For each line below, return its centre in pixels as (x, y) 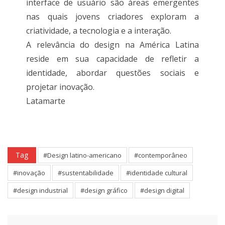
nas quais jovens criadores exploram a (113, 16)
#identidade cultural (157, 173)
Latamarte (46, 101)
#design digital (162, 190)
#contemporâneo (161, 155)
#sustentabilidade (86, 173)
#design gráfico (104, 190)
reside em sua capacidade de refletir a (113, 59)
